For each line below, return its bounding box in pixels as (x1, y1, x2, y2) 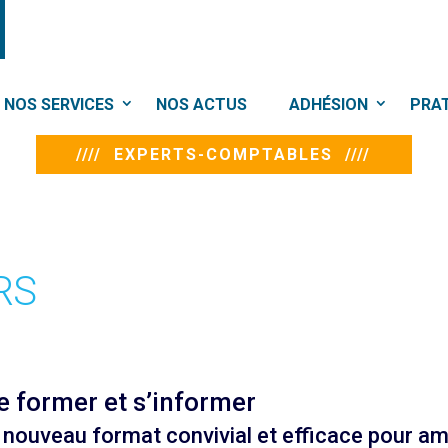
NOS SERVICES (4, 95, 114, 114)
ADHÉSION (289, 95, 368, 114)
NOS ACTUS (156, 95, 247, 114)
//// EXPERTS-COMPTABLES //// (76, 145, 372, 164)
